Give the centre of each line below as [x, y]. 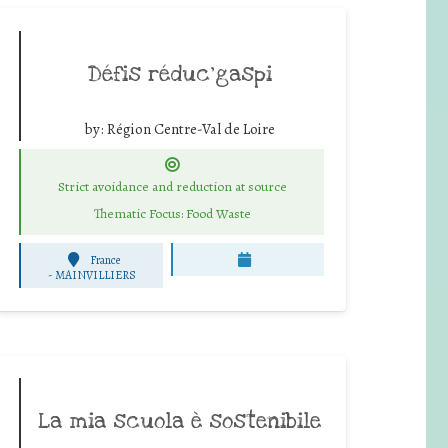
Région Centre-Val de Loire [190, 128]
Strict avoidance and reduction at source [172, 187]
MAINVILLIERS [95, 274]
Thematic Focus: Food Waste [172, 214]
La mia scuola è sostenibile [179, 421]
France [104, 259]
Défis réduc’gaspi [179, 73]
